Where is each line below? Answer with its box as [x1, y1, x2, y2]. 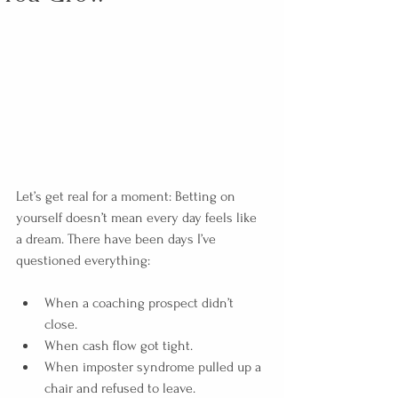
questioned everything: [16, 251, 150, 268]
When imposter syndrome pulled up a [44, 358, 265, 375]
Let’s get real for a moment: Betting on [16, 187, 239, 204]
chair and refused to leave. [44, 379, 195, 396]
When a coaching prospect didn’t [44, 294, 237, 311]
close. [44, 315, 77, 332]
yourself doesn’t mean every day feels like [16, 209, 260, 226]
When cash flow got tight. [44, 337, 193, 354]
